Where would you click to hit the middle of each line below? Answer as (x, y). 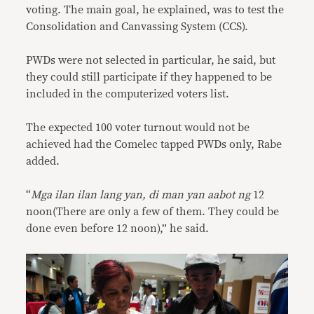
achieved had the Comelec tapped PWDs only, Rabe (154, 144)
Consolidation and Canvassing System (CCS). (137, 26)
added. (43, 161)
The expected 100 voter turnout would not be (138, 127)
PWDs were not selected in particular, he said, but (151, 60)
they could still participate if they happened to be (149, 77)
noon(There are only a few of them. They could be (153, 211)
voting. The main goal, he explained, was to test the (155, 9)
